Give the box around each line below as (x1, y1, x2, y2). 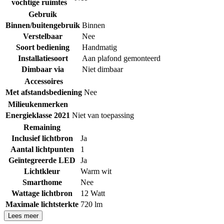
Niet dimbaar (82, 64, 123, 73)
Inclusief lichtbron (11, 133, 73, 142)
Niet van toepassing (72, 110, 134, 119)
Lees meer (8, 211, 38, 219)
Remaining (23, 122, 60, 131)
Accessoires (24, 76, 63, 85)
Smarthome (22, 177, 62, 186)
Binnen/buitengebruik (5, 20, 80, 29)
